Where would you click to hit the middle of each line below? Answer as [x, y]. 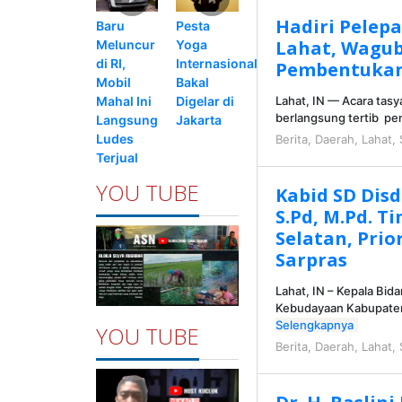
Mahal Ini [124, 101]
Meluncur [126, 45]
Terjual [117, 158]
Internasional [217, 64]
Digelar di [205, 101]
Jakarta [199, 120]
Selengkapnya [314, 325]
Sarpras [311, 260]
